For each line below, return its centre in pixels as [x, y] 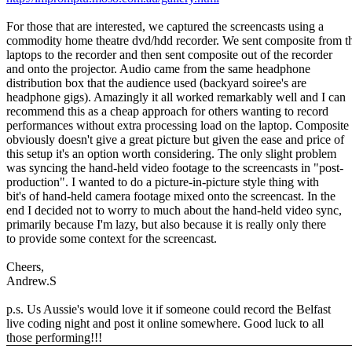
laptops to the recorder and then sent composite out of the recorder [169, 54]
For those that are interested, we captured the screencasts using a [165, 26]
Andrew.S [31, 280]
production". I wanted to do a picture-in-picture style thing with [163, 181]
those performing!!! [54, 337]
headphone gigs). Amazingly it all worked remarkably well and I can [176, 97]
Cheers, [25, 266]
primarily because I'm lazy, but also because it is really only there [166, 224]
